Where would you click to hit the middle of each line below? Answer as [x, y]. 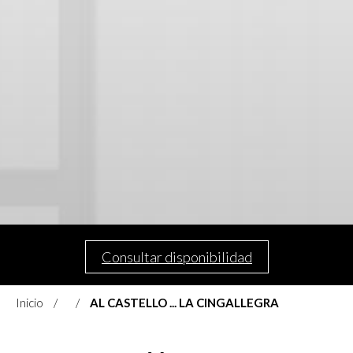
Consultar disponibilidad [176, 256]
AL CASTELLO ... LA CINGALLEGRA [184, 302]
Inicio [30, 302]
